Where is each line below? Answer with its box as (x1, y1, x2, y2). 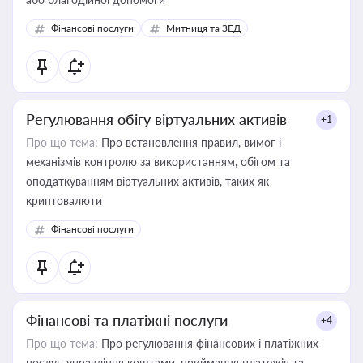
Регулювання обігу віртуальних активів (26, 110, 287, 128)
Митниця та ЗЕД (166, 22, 241, 34)
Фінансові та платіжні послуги (26, 311, 228, 329)
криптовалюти (26, 194, 102, 207)
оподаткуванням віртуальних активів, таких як (26, 174, 269, 188)
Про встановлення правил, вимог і (98, 135, 281, 149)
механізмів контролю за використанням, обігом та (26, 155, 290, 169)
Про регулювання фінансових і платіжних (98, 336, 318, 350)
